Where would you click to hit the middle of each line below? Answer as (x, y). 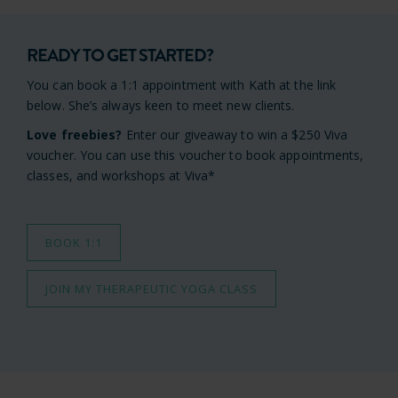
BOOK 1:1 (74, 243)
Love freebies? (75, 135)
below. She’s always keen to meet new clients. (164, 106)
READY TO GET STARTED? (120, 56)
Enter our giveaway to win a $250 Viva (235, 135)
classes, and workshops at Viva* (121, 176)
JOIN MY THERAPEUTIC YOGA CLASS (151, 289)
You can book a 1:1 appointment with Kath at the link (182, 85)
